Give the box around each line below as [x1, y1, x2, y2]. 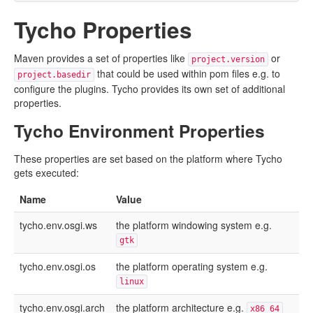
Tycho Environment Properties [14, 118, 265, 143]
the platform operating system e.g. [116, 259, 268, 273]
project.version [191, 54, 265, 64]
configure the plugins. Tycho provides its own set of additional [14, 82, 285, 96]
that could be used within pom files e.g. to [94, 66, 280, 80]
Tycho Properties [14, 14, 192, 45]
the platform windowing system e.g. [116, 218, 272, 232]
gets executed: [14, 166, 79, 180]
